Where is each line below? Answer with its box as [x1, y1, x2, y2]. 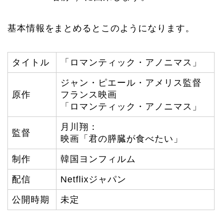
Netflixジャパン [60, 174, 126, 184]
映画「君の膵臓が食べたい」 [60, 133, 183, 144]
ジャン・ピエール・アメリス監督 [60, 77, 202, 88]
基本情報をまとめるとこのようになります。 [7, 23, 195, 33]
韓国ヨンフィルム [60, 154, 136, 164]
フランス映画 [60, 89, 117, 100]
